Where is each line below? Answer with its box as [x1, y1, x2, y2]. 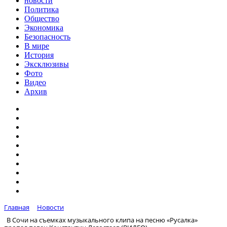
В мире [24, 42, 49, 50]
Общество [24, 14, 59, 23]
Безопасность [24, 32, 70, 41]
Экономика [24, 23, 63, 32]
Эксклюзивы [24, 60, 69, 68]
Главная [4, 203, 29, 212]
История [24, 51, 54, 59]
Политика [24, 5, 59, 14]
